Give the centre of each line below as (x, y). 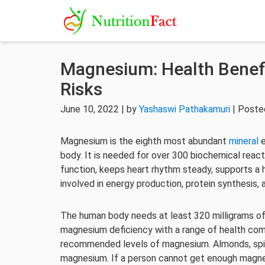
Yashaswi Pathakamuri (185, 109)
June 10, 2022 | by (100, 109)
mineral (244, 141)
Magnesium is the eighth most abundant (145, 141)
